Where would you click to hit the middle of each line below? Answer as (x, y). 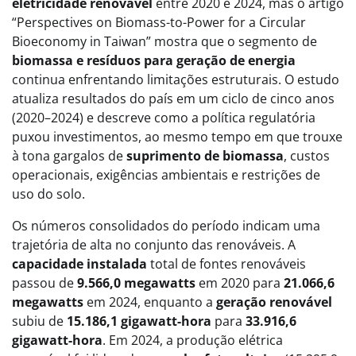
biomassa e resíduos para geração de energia (154, 60)
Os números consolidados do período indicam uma (166, 226)
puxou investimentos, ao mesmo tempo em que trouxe (177, 137)
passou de (44, 283)
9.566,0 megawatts (136, 283)
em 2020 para (240, 283)
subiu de (39, 321)
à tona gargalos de (69, 156)
